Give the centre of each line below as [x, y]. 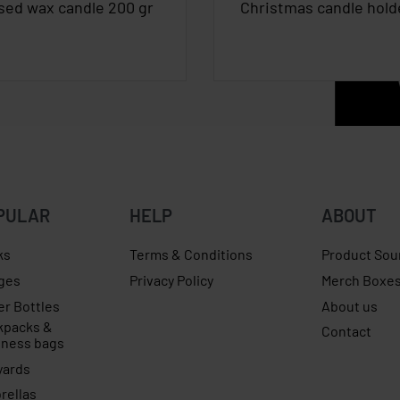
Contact [346, 331]
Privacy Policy [171, 280]
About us [349, 305]
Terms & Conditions [191, 254]
